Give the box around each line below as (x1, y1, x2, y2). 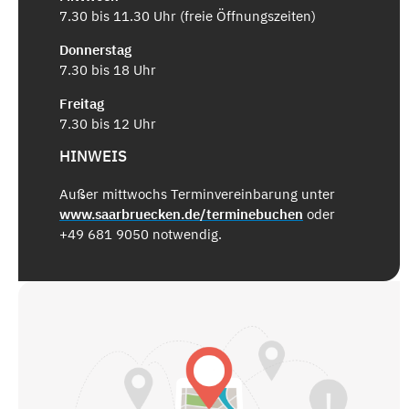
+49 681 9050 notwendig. (59, 225, 222, 244)
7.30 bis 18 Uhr (59, 60, 156, 79)
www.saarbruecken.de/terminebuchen (59, 205, 303, 224)
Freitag (59, 94, 104, 112)
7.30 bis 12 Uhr (59, 114, 156, 132)
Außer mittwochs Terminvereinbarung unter (59, 185, 335, 204)
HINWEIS (59, 145, 127, 166)
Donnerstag (59, 40, 131, 58)
